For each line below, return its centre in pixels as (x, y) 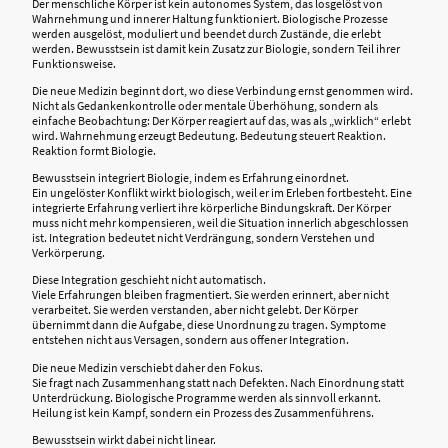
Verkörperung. (68, 253)
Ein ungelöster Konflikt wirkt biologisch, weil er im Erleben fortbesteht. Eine (222, 193)
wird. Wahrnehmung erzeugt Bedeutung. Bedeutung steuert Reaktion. (209, 135)
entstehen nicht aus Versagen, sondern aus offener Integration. (190, 340)
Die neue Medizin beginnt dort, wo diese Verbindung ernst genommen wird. (222, 90)
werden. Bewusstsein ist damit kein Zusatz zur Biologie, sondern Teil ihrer (216, 48)
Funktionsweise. (74, 63)
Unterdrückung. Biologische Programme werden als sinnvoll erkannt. (206, 397)
